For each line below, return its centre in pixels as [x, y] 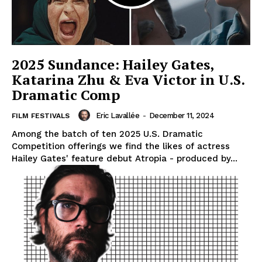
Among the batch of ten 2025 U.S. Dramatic [107, 134]
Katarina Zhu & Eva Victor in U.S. [128, 80]
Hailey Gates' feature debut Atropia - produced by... [125, 159]
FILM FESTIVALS [41, 116]
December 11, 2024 [181, 115]
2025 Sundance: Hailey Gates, [113, 65]
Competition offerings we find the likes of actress [121, 146]
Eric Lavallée [117, 115]
